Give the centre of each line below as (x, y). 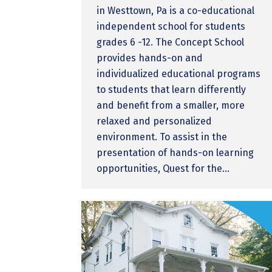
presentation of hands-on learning (175, 152)
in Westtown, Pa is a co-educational (176, 10)
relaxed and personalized (155, 121)
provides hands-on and (150, 58)
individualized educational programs (179, 73)
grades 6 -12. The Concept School (171, 42)
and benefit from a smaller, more (171, 105)
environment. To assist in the (162, 137)
